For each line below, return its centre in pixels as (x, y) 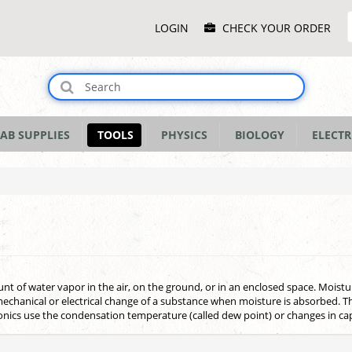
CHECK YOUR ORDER (277, 28)
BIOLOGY (257, 135)
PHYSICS (181, 135)
